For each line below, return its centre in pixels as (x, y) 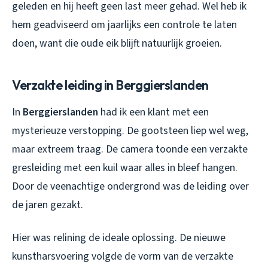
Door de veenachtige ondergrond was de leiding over (130, 186)
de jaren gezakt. (48, 205)
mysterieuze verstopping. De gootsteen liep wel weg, (130, 130)
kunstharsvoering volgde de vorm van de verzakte (123, 256)
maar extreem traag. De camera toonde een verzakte (130, 149)
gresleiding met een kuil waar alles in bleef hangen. (125, 167)
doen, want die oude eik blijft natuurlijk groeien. (117, 43)
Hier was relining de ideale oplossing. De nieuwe (119, 237)
